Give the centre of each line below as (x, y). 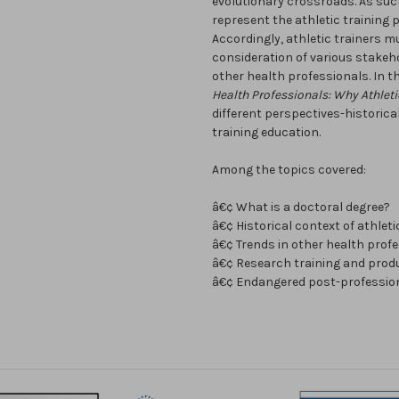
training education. (266, 133)
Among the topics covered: (289, 170)
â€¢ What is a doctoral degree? (301, 208)
